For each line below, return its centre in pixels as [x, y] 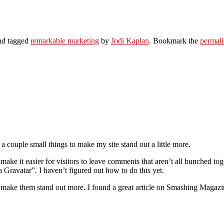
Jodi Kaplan [130, 40]
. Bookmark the [174, 40]
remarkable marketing [65, 40]
